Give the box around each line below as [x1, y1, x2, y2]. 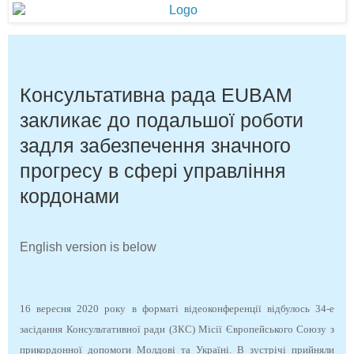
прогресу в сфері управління [20, 159, 286, 182]
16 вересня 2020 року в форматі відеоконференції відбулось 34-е [20, 302, 334, 314]
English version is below [20, 239, 156, 254]
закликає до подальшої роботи [20, 108, 303, 131]
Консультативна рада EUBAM [20, 83, 292, 106]
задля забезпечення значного [20, 134, 291, 156]
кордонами [20, 184, 119, 207]
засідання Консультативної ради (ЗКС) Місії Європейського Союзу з [20, 322, 334, 335]
